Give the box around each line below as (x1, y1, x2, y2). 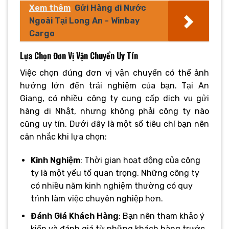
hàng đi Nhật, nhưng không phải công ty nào (20, 106, 209, 116)
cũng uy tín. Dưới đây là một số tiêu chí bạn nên (20, 119, 209, 129)
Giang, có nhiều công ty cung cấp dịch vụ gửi (20, 93, 209, 103)
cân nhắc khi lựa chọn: (20, 131, 107, 142)
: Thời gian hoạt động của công (80, 155, 200, 165)
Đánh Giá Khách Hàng (30, 211, 119, 221)
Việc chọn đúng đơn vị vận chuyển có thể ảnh (20, 67, 209, 78)
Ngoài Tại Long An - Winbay (29, 15, 140, 26)
